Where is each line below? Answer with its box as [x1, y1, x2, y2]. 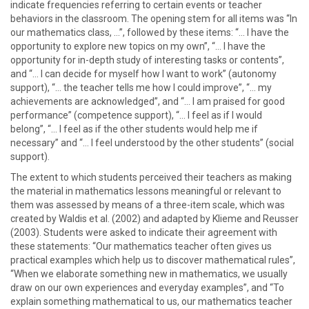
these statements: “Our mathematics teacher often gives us [10, 241, 272, 252]
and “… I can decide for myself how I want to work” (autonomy [10, 68, 277, 79]
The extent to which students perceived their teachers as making [10, 172, 292, 183]
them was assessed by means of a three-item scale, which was [10, 199, 285, 210]
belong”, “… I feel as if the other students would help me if [10, 123, 258, 134]
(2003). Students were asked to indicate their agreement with [10, 227, 277, 238]
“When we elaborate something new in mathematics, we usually [10, 268, 288, 279]
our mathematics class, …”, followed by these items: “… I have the [10, 27, 289, 38]
